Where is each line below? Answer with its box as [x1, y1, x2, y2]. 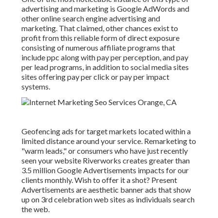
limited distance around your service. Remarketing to [21, 136, 196, 146]
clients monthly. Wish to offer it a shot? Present [21, 175, 177, 185]
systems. [21, 82, 50, 91]
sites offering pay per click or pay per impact [21, 72, 169, 82]
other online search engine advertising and [21, 14, 160, 23]
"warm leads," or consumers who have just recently [21, 146, 188, 156]
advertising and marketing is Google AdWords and [21, 4, 189, 14]
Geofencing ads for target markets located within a [21, 127, 191, 136]
